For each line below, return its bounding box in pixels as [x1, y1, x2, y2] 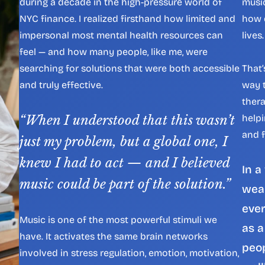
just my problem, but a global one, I [20, 134, 228, 150]
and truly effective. [20, 79, 103, 91]
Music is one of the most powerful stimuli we [20, 214, 217, 225]
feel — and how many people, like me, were [20, 46, 208, 57]
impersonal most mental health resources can [20, 30, 223, 41]
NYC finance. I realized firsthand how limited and [20, 13, 235, 24]
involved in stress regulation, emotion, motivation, [20, 247, 239, 258]
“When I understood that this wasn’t [20, 112, 235, 128]
